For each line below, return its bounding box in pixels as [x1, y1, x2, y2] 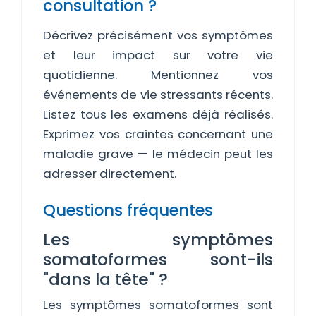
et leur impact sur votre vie [43, 47, 273, 63]
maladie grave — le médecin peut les [43, 145, 273, 162]
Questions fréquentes [43, 199, 213, 221]
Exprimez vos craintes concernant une [43, 126, 273, 142]
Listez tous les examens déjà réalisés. [43, 106, 273, 123]
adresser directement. [43, 165, 176, 182]
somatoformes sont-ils [43, 248, 273, 271]
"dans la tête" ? [43, 267, 168, 291]
